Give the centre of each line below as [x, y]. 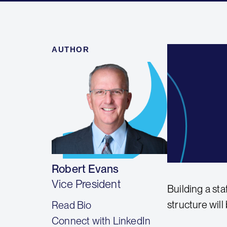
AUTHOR [70, 49]
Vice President [86, 184]
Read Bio [72, 205]
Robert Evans [85, 169]
